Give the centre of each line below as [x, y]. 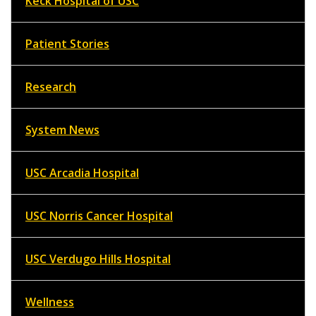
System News [62, 130]
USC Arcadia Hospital [82, 173]
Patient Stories [67, 44]
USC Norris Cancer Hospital [99, 216]
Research [51, 87]
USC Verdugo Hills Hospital [98, 259]
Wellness [50, 302]
